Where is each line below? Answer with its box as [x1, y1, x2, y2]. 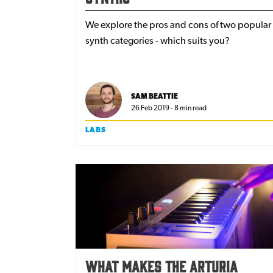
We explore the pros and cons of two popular [85, 19, 271, 31]
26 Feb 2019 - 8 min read [131, 104, 207, 113]
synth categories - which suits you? [85, 35, 230, 47]
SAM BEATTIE [131, 92, 178, 101]
